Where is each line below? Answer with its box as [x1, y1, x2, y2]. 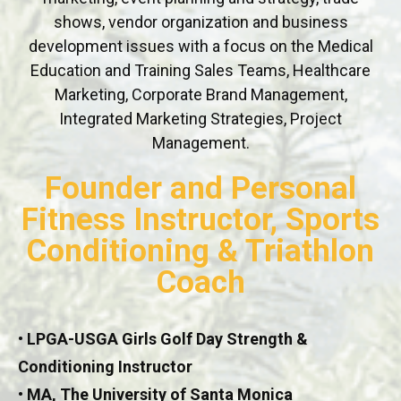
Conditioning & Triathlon [27, 233, 374, 270]
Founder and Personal [45, 170, 356, 208]
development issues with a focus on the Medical [28, 37, 373, 56]
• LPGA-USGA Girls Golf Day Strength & [18, 329, 308, 349]
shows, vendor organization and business [53, 13, 348, 32]
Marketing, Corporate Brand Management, [54, 85, 347, 105]
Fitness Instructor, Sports [21, 201, 380, 239]
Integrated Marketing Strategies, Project [59, 109, 342, 129]
